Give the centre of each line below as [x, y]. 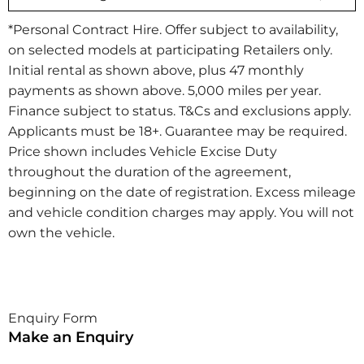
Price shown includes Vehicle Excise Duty [143, 151]
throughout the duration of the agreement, [149, 171]
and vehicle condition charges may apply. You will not [181, 212]
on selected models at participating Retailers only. [170, 50]
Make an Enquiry [71, 337]
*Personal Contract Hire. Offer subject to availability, [173, 29]
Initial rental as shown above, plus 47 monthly [156, 70]
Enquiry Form [53, 318]
